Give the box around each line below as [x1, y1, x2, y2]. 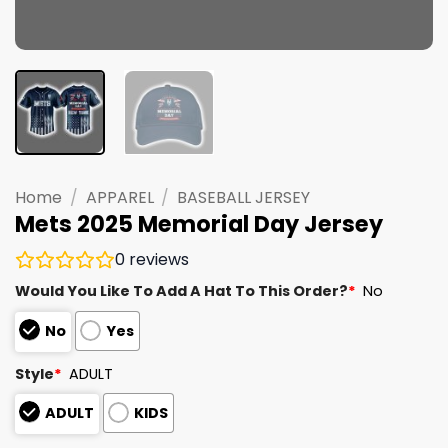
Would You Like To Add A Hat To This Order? [15, 281, 348, 302]
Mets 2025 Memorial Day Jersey [15, 207, 383, 240]
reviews [125, 248, 189, 272]
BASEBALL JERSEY [177, 185, 311, 209]
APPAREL [85, 185, 154, 209]
